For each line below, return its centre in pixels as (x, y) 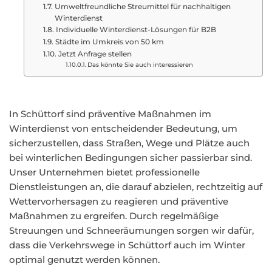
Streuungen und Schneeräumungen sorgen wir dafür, (131, 230)
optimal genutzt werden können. (84, 260)
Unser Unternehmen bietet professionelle (104, 172)
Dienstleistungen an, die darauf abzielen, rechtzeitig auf (136, 187)
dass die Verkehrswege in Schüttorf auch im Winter (127, 245)
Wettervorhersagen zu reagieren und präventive (119, 201)
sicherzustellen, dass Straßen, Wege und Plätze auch (129, 143)
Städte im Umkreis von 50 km (109, 42)
